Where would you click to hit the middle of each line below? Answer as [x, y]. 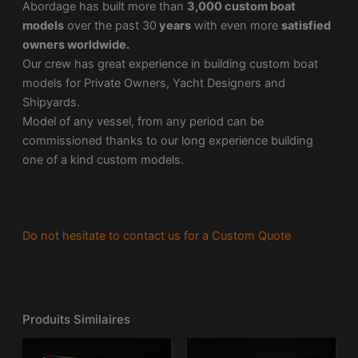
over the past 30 [110, 25]
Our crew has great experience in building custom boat [170, 64]
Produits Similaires [76, 320]
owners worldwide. [76, 44]
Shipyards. [51, 102]
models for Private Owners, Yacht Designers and [153, 83]
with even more [236, 25]
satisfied [306, 25]
